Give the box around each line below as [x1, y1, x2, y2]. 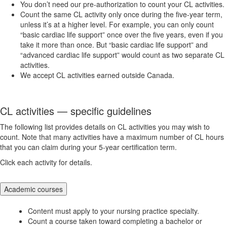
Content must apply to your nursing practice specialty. [28, 205, 199, 216]
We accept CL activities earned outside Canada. [20, 69, 174, 80]
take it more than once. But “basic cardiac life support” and [20, 39, 208, 50]
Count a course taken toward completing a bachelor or [28, 215, 202, 226]
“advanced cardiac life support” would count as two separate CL [20, 49, 224, 60]
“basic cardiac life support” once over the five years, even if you [20, 29, 223, 40]
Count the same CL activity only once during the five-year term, [20, 9, 222, 19]
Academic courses [4, 183, 63, 194]
